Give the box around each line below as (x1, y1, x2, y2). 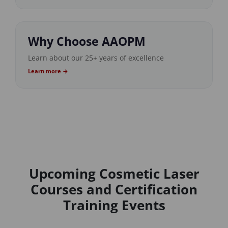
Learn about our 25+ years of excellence (28, 52, 164, 63)
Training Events (63, 195, 165, 214)
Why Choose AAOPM (28, 33, 146, 49)
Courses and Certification (31, 180, 197, 198)
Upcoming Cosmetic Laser (28, 164, 199, 183)
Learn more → (28, 67, 68, 75)
